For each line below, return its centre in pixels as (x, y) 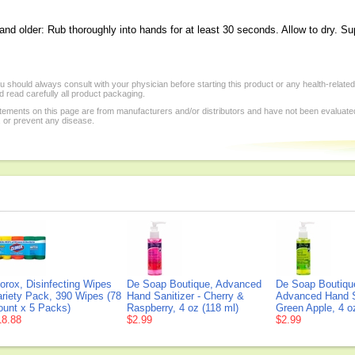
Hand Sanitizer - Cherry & (185, 296)
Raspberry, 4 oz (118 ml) (183, 308)
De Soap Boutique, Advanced (194, 284)
